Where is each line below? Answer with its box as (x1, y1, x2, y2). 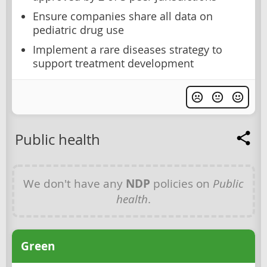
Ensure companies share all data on (33, 9, 213, 23)
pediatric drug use (33, 23, 124, 37)
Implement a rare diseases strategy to (33, 42, 222, 57)
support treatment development (33, 56, 194, 70)
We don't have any (23, 175, 126, 191)
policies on (150, 175, 213, 191)
